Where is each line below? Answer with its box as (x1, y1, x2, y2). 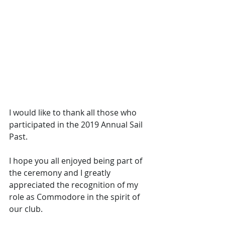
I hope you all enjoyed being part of (9, 155, 144, 166)
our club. (9, 203, 43, 214)
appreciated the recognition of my (9, 179, 140, 190)
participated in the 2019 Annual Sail (9, 119, 145, 130)
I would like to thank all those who (9, 107, 139, 118)
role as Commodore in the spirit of (9, 191, 142, 202)
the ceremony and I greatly (9, 167, 113, 178)
